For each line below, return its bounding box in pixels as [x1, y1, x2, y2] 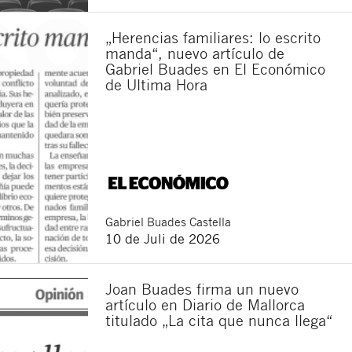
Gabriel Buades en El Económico [105, 59, 325, 78]
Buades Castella [147, 213, 231, 229]
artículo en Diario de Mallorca [105, 295, 305, 313]
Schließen [67, 220, 127, 237]
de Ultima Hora [105, 75, 207, 93]
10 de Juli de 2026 [105, 229, 220, 247]
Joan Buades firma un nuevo [105, 279, 299, 298]
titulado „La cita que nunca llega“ [105, 310, 332, 329]
